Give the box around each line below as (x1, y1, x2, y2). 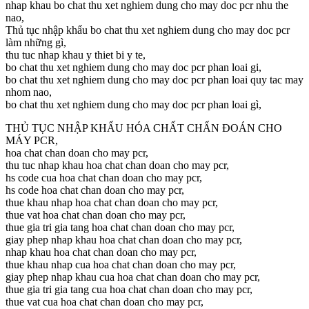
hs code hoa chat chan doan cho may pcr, (6, 183, 184, 196)
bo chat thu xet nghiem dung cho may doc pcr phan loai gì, (6, 98, 261, 110)
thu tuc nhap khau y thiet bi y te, (6, 48, 146, 61)
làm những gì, (6, 36, 66, 48)
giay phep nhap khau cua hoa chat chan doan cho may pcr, (6, 270, 260, 283)
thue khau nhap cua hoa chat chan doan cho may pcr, (6, 258, 236, 270)
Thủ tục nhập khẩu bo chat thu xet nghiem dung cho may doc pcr (6, 23, 290, 36)
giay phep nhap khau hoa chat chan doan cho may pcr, (6, 233, 242, 246)
